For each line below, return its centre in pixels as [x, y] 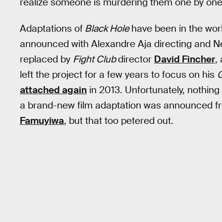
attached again [53, 90]
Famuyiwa [42, 120]
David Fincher [185, 59]
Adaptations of [51, 28]
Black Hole [107, 28]
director [136, 59]
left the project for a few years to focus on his [118, 74]
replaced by [46, 59]
